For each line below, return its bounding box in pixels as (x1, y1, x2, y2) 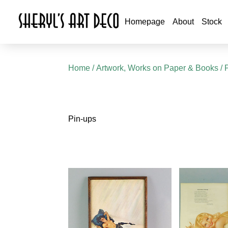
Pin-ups (68, 114, 97, 123)
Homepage (124, 17, 165, 26)
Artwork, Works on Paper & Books (96, 64, 219, 72)
